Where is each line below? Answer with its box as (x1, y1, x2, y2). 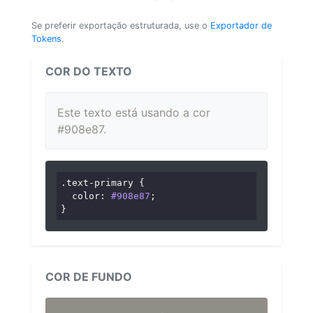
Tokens (31, 33, 61, 44)
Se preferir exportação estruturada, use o (31, 20, 210, 31)
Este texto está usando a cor (57, 105, 210, 119)
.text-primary (61, 177, 134, 188)
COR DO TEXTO (45, 64, 132, 78)
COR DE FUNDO (45, 270, 132, 284)
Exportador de (210, 20, 272, 31)
